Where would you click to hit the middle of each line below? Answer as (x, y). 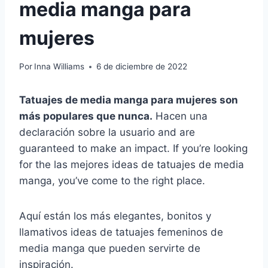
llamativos (43, 232)
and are (175, 133)
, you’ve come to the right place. (129, 181)
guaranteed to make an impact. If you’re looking (133, 149)
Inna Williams (60, 67)
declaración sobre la (69, 133)
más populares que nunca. (86, 116)
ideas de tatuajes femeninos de (147, 232)
